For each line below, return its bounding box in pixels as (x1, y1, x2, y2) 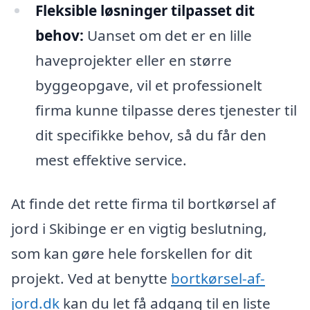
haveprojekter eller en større (35, 50, 232, 70)
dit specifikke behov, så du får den (35, 125, 266, 145)
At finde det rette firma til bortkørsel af (11, 194, 275, 214)
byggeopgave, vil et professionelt (35, 75, 262, 95)
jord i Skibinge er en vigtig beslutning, (11, 219, 267, 239)
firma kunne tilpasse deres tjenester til (35, 100, 297, 120)
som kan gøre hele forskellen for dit (11, 244, 253, 264)
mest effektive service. (35, 149, 187, 170)
